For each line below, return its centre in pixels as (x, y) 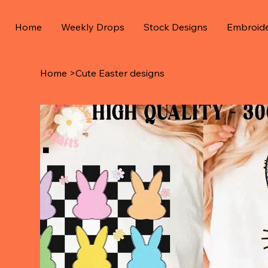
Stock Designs (176, 27)
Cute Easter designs (120, 73)
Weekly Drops (93, 27)
